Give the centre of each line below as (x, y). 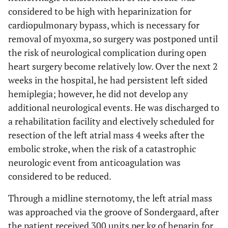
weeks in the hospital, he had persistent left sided (108, 80)
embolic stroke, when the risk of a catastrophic (102, 148)
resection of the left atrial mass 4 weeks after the (106, 135)
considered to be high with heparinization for (100, 11)
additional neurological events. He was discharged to (114, 107)
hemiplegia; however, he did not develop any (98, 93)
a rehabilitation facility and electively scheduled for (111, 121)
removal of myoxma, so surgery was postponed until (113, 38)
